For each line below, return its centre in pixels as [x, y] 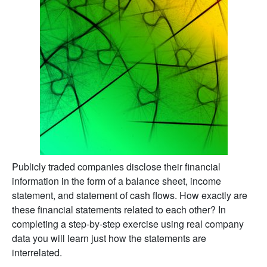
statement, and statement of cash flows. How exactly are [130, 195]
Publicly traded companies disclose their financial [116, 166]
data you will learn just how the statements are [109, 238]
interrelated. [37, 252]
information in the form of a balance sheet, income [117, 181]
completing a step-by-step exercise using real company [128, 223]
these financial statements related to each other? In [119, 209]
